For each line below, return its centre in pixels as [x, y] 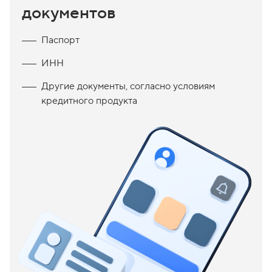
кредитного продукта [89, 101]
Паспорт [60, 40]
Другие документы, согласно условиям [128, 87]
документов [69, 13]
